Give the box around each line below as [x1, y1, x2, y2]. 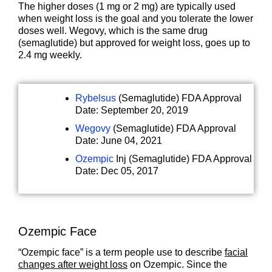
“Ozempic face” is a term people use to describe [18, 246, 225, 257]
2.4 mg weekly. [18, 50, 82, 61]
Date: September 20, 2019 [75, 104, 188, 115]
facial [225, 246, 248, 257]
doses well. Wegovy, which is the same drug [18, 25, 208, 36]
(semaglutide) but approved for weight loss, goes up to [18, 38, 250, 49]
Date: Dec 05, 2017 [75, 165, 158, 176]
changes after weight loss [18, 259, 127, 270]
